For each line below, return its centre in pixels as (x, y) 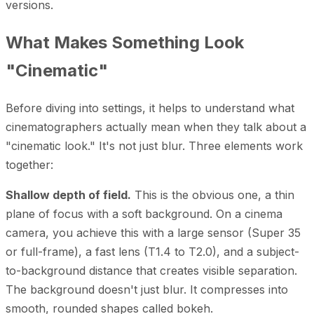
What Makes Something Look (125, 42)
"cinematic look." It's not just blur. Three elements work (154, 145)
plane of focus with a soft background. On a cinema (144, 213)
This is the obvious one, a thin (213, 194)
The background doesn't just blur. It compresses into (147, 289)
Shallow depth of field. (68, 194)
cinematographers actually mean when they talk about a (156, 127)
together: (29, 164)
